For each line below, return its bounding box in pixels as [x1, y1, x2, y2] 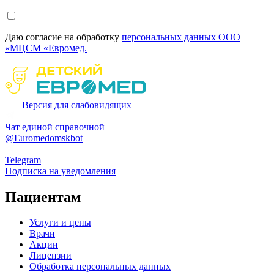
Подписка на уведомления [5, 165, 116, 176]
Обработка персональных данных [29, 261, 171, 272]
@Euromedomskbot [5, 132, 83, 143]
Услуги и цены [29, 217, 91, 228]
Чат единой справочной [5, 121, 105, 132]
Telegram [5, 154, 41, 165]
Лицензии [29, 250, 72, 261]
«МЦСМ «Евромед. [5, 42, 87, 53]
